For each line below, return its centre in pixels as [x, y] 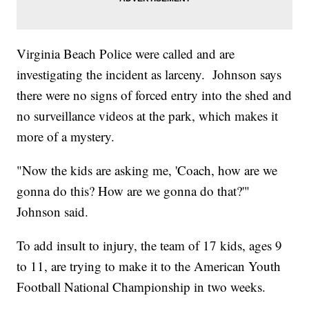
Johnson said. [53, 212]
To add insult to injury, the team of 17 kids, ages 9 [150, 246]
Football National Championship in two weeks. [141, 287]
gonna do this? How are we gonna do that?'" [133, 191]
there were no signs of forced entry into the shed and [154, 95]
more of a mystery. [66, 137]
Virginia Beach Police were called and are [126, 54]
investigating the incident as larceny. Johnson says [149, 74]
